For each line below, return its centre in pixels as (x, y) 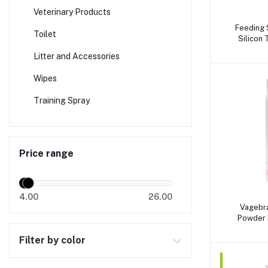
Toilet (45, 34)
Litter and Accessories (77, 56)
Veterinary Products (72, 12)
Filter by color (52, 240)
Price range (46, 153)
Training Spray (62, 100)
